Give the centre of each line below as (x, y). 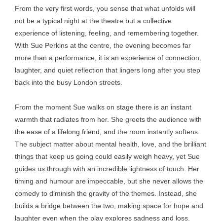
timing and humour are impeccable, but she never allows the (109, 181)
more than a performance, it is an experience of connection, (108, 58)
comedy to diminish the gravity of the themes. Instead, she (106, 193)
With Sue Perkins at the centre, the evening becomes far (103, 45)
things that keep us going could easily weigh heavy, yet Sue (107, 156)
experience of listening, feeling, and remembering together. (107, 33)
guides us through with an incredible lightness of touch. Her (107, 169)
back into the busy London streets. (69, 82)
